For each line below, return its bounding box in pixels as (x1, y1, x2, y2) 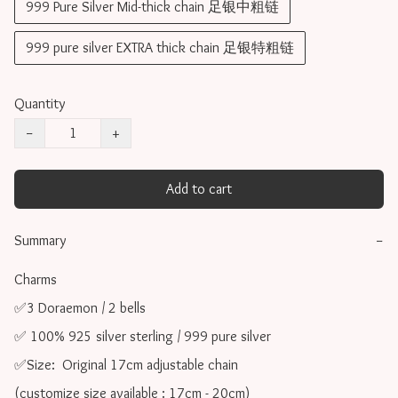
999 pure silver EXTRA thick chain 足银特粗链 (26, 39, 294, 57)
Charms (14, 271, 60, 289)
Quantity (14, 95, 65, 113)
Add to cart (166, 180, 232, 198)
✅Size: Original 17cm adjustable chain (14, 356, 238, 374)
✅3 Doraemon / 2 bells (14, 299, 146, 317)
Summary (14, 232, 66, 250)
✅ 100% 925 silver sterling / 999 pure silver (14, 328, 271, 346)
